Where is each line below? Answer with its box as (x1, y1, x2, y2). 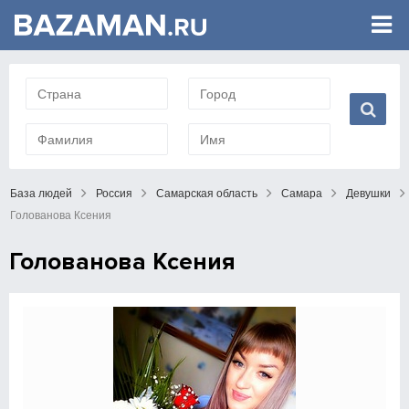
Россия (96, 187, 132, 200)
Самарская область (156, 187, 257, 200)
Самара (281, 187, 322, 200)
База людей (10, 187, 72, 200)
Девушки (346, 187, 391, 200)
